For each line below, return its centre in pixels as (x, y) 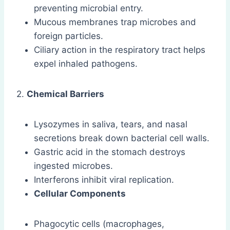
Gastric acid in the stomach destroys (110, 152)
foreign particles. (69, 36)
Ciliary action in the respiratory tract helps (120, 50)
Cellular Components (80, 194)
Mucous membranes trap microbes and (115, 22)
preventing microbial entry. (89, 8)
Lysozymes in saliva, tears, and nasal (111, 124)
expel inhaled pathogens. (86, 64)
